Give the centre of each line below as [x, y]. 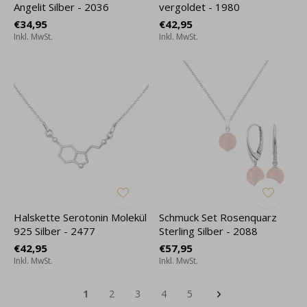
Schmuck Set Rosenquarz [218, 217]
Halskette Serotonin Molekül [80, 217]
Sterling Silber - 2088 [208, 231]
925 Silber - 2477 [54, 231]
